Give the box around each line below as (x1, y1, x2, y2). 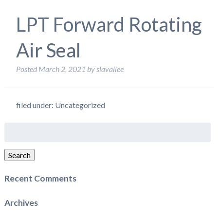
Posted (16, 64, 38, 73)
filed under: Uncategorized (16, 100, 105, 109)
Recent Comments (4, 173, 76, 184)
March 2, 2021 (38, 64, 86, 73)
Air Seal (16, 38, 81, 62)
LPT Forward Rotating (16, 13, 202, 36)
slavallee (96, 64, 124, 73)
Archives (4, 197, 38, 208)
